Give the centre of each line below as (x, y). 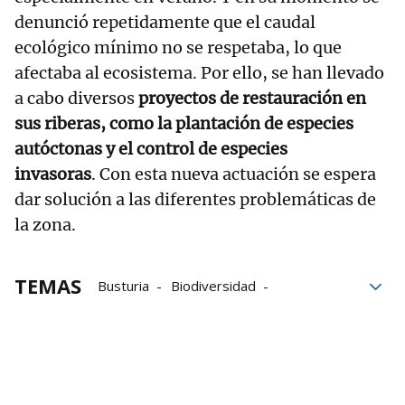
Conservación (139, 337)
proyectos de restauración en (252, 99)
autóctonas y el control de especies (151, 149)
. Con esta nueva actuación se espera (234, 174)
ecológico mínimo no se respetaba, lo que (178, 48)
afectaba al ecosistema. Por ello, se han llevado (199, 73)
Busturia (123, 286)
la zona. (45, 225)
